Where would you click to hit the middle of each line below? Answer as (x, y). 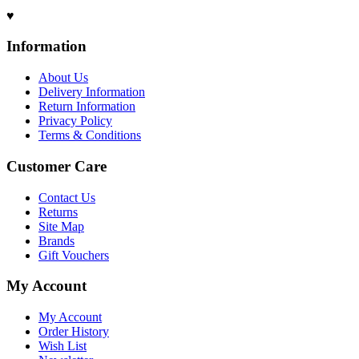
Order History (74, 331)
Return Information (87, 107)
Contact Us (67, 197)
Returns (58, 212)
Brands (56, 240)
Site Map (61, 226)
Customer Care (56, 166)
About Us (63, 78)
